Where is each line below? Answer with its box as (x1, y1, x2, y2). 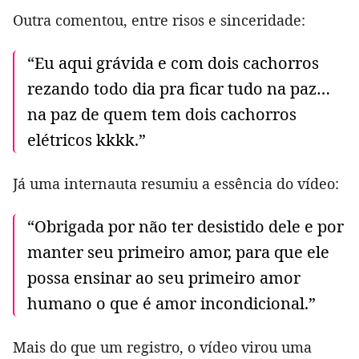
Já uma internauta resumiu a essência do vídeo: (13, 174, 339, 194)
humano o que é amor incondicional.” (27, 292, 316, 315)
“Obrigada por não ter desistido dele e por (27, 216, 344, 238)
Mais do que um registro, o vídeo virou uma (13, 337, 312, 357)
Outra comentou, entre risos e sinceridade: (13, 10, 305, 30)
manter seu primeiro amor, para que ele (27, 241, 329, 264)
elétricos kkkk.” (27, 129, 146, 151)
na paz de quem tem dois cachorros (27, 103, 296, 126)
